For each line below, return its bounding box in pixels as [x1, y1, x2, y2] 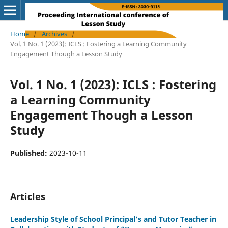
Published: [10, 148, 49, 158]
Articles [10, 190, 45, 203]
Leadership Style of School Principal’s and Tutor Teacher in [10, 214, 216, 224]
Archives [41, 28, 67, 38]
